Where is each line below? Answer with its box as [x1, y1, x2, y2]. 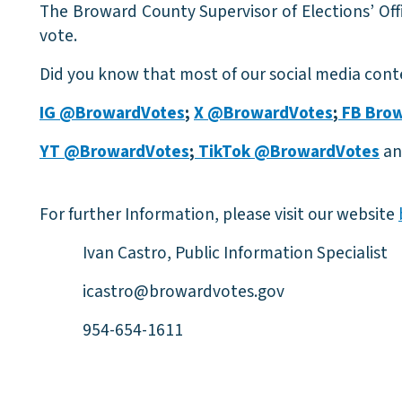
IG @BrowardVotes [39, 100, 185, 126]
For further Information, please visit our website [39, 202, 398, 227]
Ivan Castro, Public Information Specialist [83, 240, 388, 266]
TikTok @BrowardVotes [195, 139, 380, 164]
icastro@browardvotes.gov [83, 279, 284, 304]
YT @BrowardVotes [39, 139, 189, 164]
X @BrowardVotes [194, 100, 333, 126]
